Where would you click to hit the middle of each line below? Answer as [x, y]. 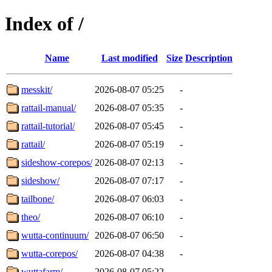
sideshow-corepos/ [57, 162]
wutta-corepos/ [49, 253]
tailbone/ [38, 199]
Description [209, 58]
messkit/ [37, 89]
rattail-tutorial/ [48, 126]
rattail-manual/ [49, 107]
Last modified [129, 58]
